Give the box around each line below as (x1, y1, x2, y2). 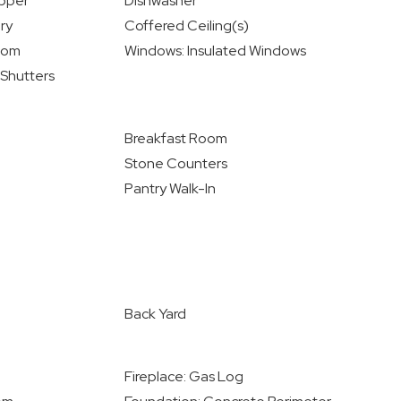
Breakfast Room (124, 129, 227, 148)
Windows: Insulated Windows (124, 41, 306, 60)
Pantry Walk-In (124, 179, 216, 198)
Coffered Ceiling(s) (124, 16, 249, 35)
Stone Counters (124, 154, 227, 173)
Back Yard (124, 304, 186, 323)
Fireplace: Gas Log (124, 367, 243, 386)
